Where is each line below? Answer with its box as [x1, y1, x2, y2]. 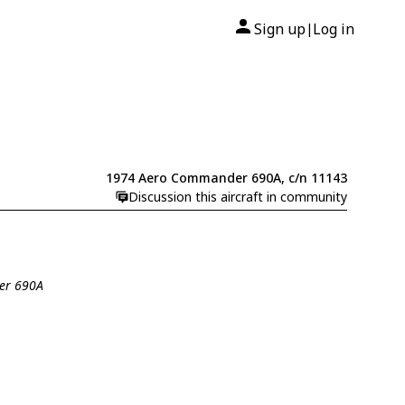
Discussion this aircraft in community [127, 188, 347, 206]
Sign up [254, 19, 306, 39]
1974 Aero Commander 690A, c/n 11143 [105, 169, 347, 187]
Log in [313, 19, 354, 39]
